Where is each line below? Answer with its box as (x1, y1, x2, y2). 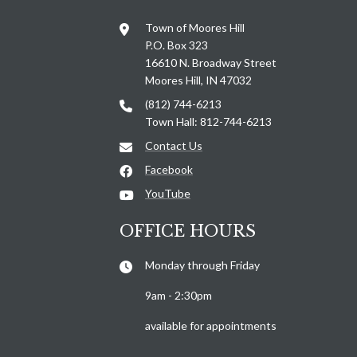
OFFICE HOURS (120, 221, 256, 241)
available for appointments (145, 318, 277, 332)
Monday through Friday (145, 257, 262, 272)
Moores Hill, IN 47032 (145, 73, 252, 87)
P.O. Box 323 (145, 37, 208, 52)
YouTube (145, 186, 190, 200)
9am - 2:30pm (145, 288, 212, 302)
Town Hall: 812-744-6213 (145, 114, 272, 128)
